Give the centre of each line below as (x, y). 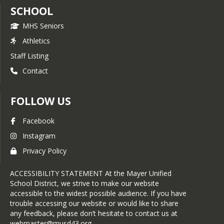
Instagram (39, 135)
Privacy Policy (44, 150)
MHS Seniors (43, 25)
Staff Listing (29, 55)
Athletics (36, 40)
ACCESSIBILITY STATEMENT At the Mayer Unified (91, 173)
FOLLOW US (41, 101)
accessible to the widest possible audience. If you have (98, 193)
